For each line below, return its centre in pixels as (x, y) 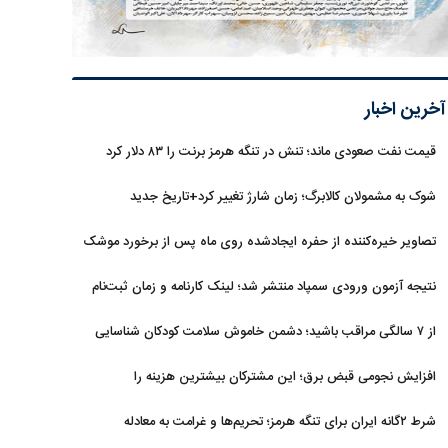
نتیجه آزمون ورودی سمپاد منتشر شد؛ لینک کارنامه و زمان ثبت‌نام (264, 287)
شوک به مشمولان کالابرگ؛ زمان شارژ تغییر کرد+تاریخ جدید (283, 197)
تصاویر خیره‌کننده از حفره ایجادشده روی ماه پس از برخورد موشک (259, 242)
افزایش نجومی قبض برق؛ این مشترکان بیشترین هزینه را (285, 377)
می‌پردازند (410, 408)
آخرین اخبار (405, 110)
